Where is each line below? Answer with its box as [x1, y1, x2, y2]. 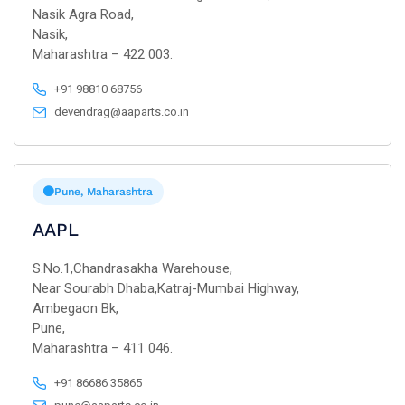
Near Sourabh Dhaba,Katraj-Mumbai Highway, [33, 280, 299, 297]
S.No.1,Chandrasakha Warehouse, [33, 260, 232, 277]
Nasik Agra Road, [33, 6, 134, 23]
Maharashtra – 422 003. [33, 46, 173, 62]
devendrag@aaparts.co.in [54, 105, 190, 118]
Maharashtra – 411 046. [33, 340, 173, 356]
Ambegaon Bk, [33, 300, 118, 316]
